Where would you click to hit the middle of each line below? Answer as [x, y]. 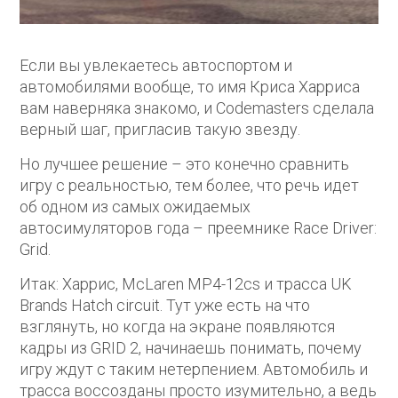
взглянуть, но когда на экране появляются [178, 326]
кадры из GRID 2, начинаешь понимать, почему [191, 347]
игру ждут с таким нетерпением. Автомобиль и [194, 369]
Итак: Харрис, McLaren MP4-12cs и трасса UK [186, 283]
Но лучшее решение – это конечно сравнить [185, 163]
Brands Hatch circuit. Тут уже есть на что [165, 305]
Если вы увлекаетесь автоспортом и [156, 65]
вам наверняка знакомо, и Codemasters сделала [197, 107]
